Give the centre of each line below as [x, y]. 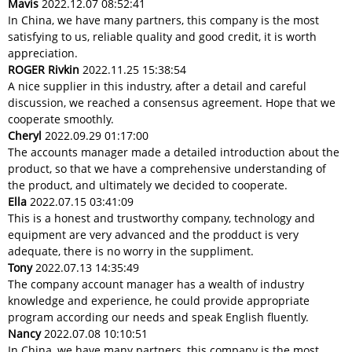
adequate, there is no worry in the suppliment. [131, 251]
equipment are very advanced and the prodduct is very [153, 235]
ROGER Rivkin [44, 70]
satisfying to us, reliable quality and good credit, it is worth [162, 37]
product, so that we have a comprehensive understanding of [167, 169]
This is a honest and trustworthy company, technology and [161, 218]
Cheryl [25, 136]
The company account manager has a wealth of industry [156, 284]
